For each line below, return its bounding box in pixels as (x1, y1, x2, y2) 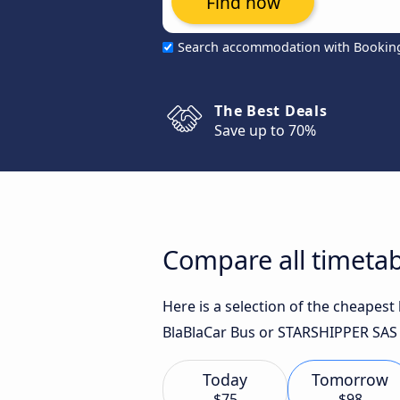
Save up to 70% (214, 121, 316, 140)
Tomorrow (312, 369, 388, 390)
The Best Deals (214, 101, 328, 121)
